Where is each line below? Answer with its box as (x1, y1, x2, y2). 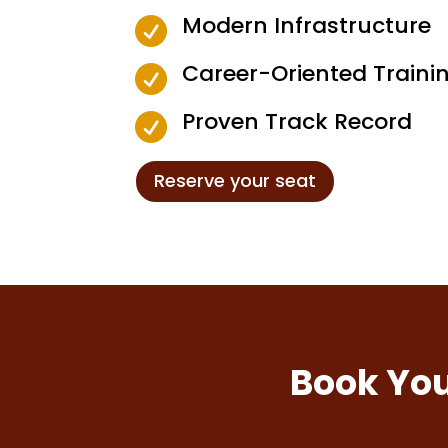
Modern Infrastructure (181, 9, 431, 41)
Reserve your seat (154, 168, 317, 194)
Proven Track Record (181, 106, 412, 137)
